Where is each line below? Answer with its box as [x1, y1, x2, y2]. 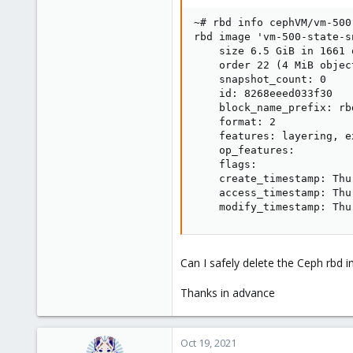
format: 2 [194, 116, 276, 128]
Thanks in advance [180, 285, 275, 300]
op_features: [194, 144, 295, 156]
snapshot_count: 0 [194, 73, 326, 85]
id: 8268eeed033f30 [194, 87, 333, 99]
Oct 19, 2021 [180, 336, 236, 350]
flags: [194, 158, 257, 170]
